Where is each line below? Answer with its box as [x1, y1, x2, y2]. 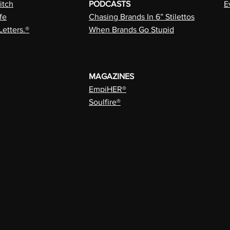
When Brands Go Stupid [89, 25, 174, 34]
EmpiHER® [89, 85, 126, 93]
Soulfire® [89, 98, 121, 106]
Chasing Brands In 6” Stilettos [89, 12, 195, 21]
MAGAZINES [89, 72, 134, 81]
